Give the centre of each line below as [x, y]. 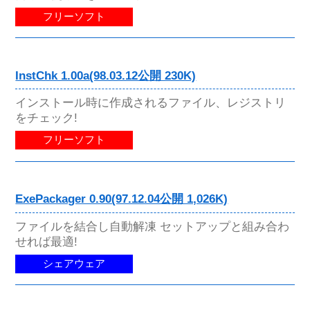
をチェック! [47, 118]
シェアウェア [74, 263]
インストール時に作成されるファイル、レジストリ [151, 103]
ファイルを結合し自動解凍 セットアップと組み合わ [153, 226]
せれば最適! [47, 241]
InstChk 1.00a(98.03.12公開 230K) [106, 76]
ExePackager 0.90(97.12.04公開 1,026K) [122, 199]
